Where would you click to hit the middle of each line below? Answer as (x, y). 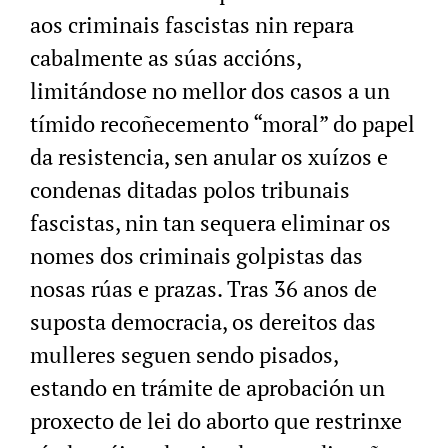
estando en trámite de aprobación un (207, 388)
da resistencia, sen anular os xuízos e (209, 157)
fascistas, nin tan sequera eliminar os (210, 223)
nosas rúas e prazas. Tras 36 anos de (203, 289)
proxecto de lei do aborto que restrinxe (216, 421)
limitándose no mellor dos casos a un (210, 91)
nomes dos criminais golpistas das (196, 256)
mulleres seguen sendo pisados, (184, 355)
